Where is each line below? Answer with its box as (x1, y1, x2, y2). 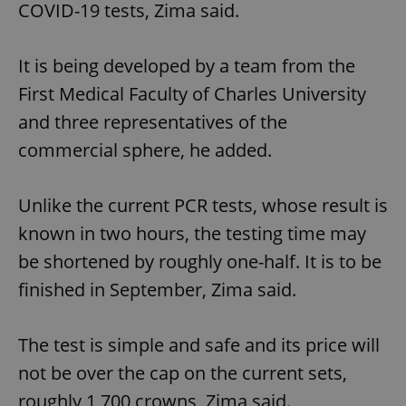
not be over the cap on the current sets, (18, 361, 347, 386)
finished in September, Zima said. (18, 277, 296, 303)
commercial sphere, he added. (18, 138, 272, 163)
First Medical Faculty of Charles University (18, 82, 366, 107)
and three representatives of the (18, 110, 287, 135)
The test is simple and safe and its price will (18, 333, 380, 358)
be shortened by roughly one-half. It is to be (18, 249, 382, 275)
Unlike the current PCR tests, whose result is (18, 193, 388, 218)
